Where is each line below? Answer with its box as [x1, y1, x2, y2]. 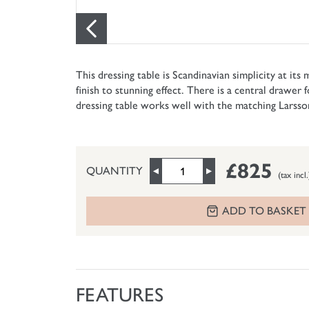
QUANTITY [86, 164, 143, 178]
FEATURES [76, 283, 163, 307]
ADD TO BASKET [221, 204, 306, 218]
